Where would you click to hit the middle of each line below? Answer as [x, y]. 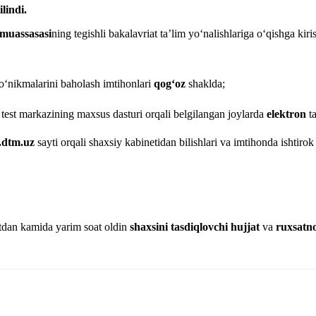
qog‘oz [170, 83]
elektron [286, 114]
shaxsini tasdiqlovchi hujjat [195, 226]
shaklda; [205, 83]
